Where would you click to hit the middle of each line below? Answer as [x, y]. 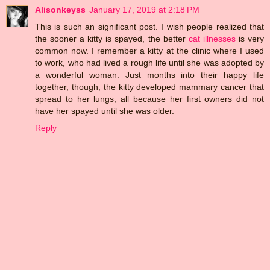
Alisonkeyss [60, 10]
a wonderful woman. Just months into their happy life [149, 75]
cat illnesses [212, 39]
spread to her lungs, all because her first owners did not [149, 99]
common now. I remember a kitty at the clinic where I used [149, 51]
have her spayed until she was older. [105, 111]
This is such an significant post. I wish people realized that [149, 27]
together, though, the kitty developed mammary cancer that [149, 87]
